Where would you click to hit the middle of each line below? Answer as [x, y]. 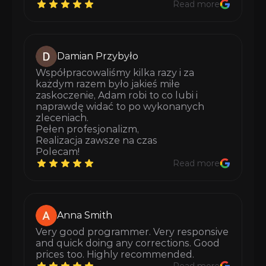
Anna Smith [85, 215]
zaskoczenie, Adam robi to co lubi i [117, 95]
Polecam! [58, 152]
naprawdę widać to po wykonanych [120, 107]
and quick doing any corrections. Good [128, 243]
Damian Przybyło [98, 56]
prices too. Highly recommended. [115, 254]
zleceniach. [63, 118]
